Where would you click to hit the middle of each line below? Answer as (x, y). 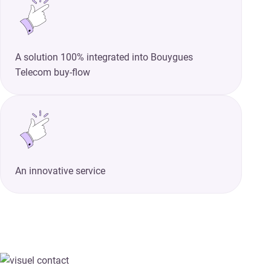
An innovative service (60, 171)
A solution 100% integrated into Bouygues (104, 57)
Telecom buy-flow (53, 72)
